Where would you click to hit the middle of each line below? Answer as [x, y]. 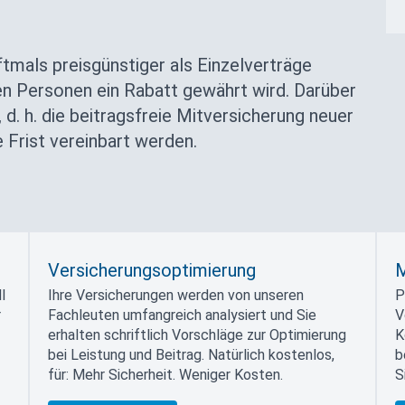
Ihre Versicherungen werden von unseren [175, 295]
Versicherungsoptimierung [151, 270]
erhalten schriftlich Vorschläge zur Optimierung [197, 335]
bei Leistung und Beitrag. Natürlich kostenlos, [191, 355]
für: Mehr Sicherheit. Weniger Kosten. [165, 375]
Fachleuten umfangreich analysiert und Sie [182, 315]
